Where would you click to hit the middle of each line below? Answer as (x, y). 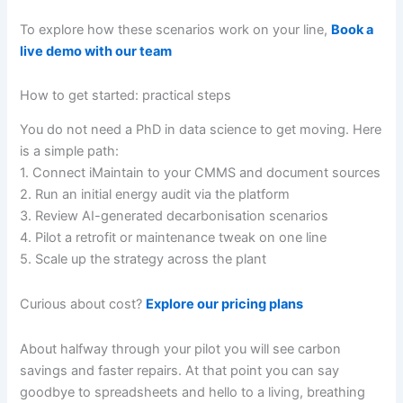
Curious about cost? (83, 304)
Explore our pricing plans (225, 304)
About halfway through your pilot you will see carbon (181, 349)
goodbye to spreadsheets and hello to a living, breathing (193, 392)
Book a (353, 29)
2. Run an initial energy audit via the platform (155, 195)
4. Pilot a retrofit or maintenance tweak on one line (174, 238)
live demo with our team (96, 51)
